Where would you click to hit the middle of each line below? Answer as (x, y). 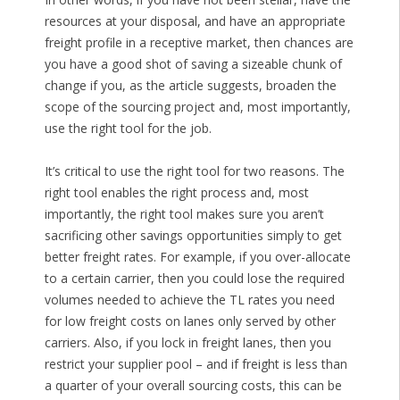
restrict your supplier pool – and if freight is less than (196, 364)
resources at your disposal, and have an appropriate (195, 21)
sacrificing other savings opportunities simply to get (193, 236)
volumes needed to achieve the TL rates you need (189, 300)
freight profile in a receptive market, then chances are (199, 43)
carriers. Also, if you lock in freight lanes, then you (187, 343)
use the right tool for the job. (128, 129)
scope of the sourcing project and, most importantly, (197, 107)
